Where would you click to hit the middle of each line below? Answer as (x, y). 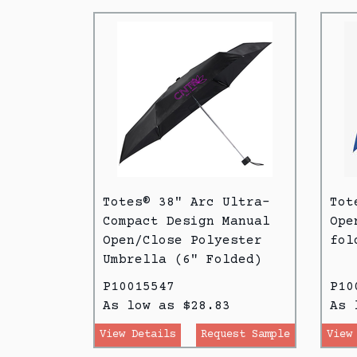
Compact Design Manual (186, 221)
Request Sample (245, 334)
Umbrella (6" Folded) (182, 259)
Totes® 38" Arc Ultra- (186, 202)
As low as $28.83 (167, 306)
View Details (138, 334)
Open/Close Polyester (182, 240)
